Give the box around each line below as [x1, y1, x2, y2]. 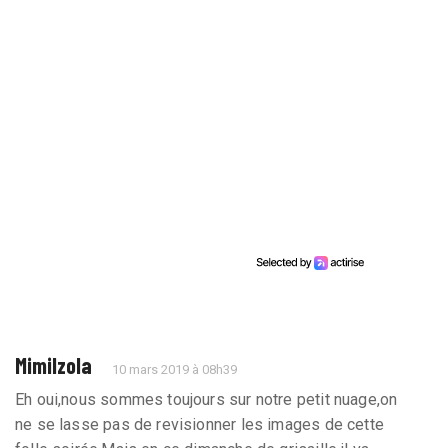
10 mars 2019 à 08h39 [112, 361, 238, 377]
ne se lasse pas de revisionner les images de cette [15, 414, 384, 434]
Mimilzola [15, 351, 92, 378]
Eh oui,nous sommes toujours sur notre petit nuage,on [15, 389, 398, 409]
